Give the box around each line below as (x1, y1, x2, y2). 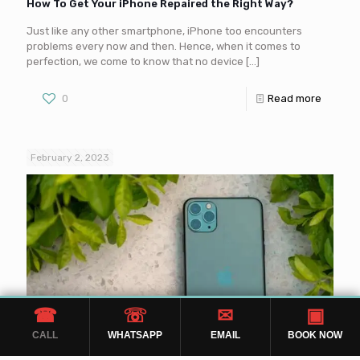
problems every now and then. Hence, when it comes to (27, 40, 301, 53)
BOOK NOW (288, 329, 343, 341)
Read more (268, 92, 321, 105)
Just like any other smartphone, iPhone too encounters (27, 25, 302, 38)
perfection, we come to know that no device (27, 55, 243, 68)
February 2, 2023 (31, 152, 109, 164)
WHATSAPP (107, 329, 162, 341)
